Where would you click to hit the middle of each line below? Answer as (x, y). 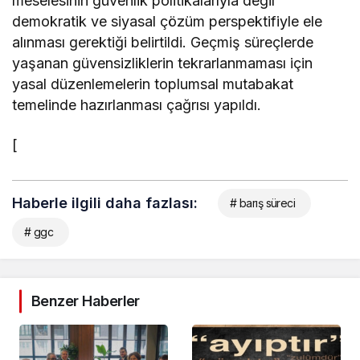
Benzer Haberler (86, 301)
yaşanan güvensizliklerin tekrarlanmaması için (163, 63)
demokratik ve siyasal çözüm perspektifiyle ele (168, 21)
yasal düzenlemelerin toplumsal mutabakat (153, 84)
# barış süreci (263, 203)
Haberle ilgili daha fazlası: (105, 203)
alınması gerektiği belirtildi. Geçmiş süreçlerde (163, 42)
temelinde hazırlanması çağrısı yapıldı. (137, 105)
